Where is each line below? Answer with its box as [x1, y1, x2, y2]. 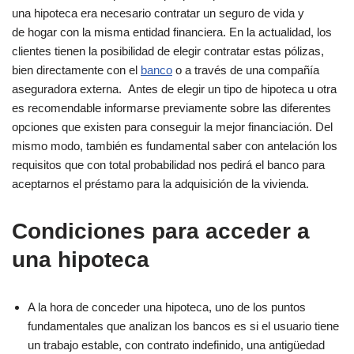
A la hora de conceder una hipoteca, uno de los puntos [28, 300, 306, 314]
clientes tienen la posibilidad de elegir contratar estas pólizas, [12, 44, 324, 58]
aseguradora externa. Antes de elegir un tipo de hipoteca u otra [12, 82, 337, 96]
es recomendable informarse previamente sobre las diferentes [12, 101, 331, 115]
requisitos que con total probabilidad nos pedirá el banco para [12, 158, 325, 171]
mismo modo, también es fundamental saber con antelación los [12, 139, 337, 153]
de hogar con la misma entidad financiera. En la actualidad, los [12, 25, 332, 39]
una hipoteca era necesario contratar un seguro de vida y [12, 6, 304, 20]
